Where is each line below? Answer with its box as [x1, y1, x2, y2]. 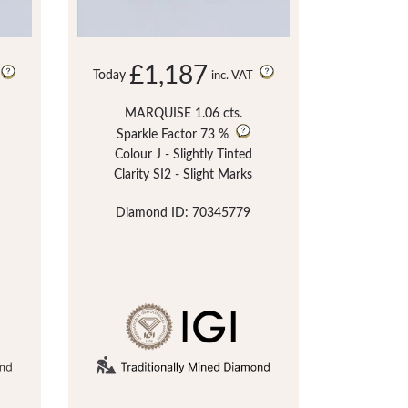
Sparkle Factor [116, 127, 197, 141]
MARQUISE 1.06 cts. [124, 107, 242, 120]
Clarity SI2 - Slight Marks [114, 168, 253, 181]
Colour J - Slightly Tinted [114, 148, 252, 161]
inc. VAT [210, 69, 256, 82]
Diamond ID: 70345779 [116, 206, 251, 219]
